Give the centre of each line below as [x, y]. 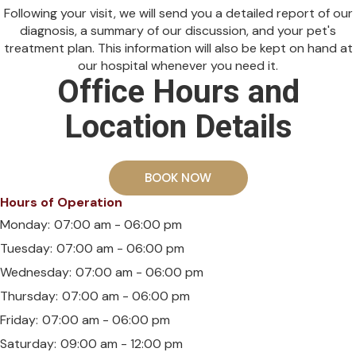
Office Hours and [178, 92]
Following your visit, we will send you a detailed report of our [178, 14]
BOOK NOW [178, 178]
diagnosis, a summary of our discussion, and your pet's [178, 31]
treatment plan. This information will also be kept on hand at [178, 48]
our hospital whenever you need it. [178, 66]
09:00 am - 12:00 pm [122, 344]
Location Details [178, 127]
